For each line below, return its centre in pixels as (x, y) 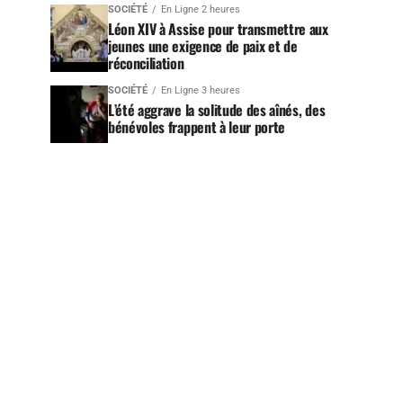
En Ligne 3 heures (201, 90)
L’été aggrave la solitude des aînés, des (217, 110)
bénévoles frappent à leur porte (197, 127)
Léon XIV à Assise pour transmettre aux (218, 29)
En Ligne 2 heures (201, 9)
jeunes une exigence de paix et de (203, 46)
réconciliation (146, 63)
